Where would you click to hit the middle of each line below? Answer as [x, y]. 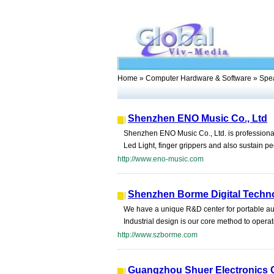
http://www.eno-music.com [161, 159]
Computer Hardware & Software [198, 78]
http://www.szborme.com [157, 235]
